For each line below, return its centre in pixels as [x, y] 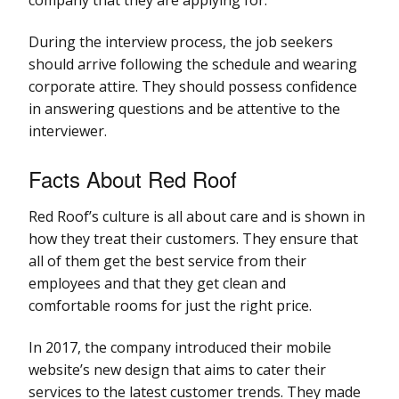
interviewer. [68, 130]
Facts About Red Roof [133, 178]
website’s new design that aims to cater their [177, 369]
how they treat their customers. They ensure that [193, 238]
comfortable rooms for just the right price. [170, 305]
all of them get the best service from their [167, 261]
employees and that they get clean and [157, 283]
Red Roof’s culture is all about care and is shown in [197, 216]
